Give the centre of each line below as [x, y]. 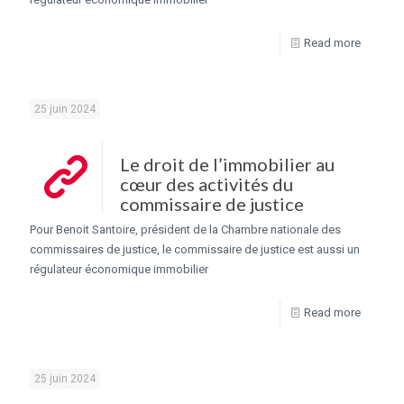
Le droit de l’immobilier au [227, 164]
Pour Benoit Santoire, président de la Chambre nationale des [185, 229]
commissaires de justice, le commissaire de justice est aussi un [195, 249]
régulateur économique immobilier [119, 269]
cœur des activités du [207, 184]
